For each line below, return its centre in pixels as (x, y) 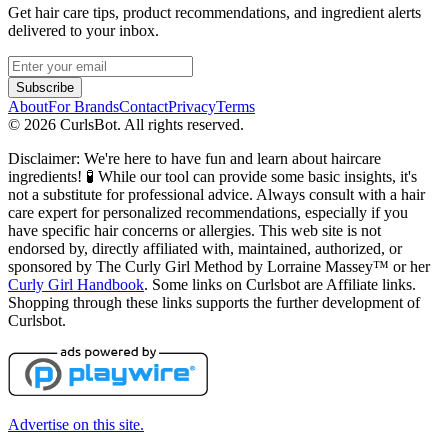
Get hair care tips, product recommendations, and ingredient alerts (214, 12)
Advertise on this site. (76, 424)
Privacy (192, 106)
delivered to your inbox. (83, 30)
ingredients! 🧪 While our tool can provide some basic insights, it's (212, 176)
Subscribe (45, 87)
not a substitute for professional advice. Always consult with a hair (216, 194)
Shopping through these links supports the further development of (214, 302)
